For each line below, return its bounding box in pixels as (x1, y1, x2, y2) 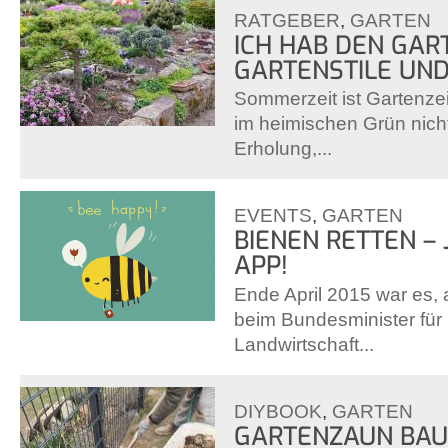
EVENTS (234, 205, 312, 227)
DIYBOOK (234, 400, 322, 422)
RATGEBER (234, 9, 340, 31)
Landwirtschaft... (234, 333, 374, 355)
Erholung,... (234, 138, 332, 160)
